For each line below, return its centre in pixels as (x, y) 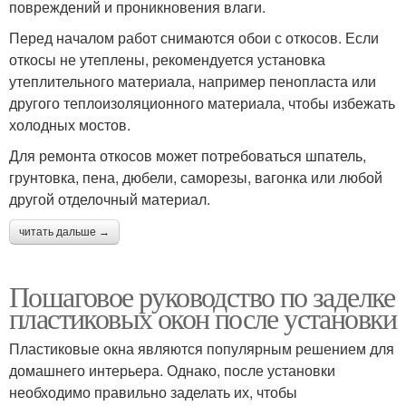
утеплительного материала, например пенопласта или (193, 81)
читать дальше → (64, 232)
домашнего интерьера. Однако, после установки (172, 370)
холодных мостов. (70, 124)
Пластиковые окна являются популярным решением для (202, 348)
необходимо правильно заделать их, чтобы (153, 391)
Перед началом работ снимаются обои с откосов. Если (194, 37)
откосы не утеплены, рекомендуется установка (167, 59)
